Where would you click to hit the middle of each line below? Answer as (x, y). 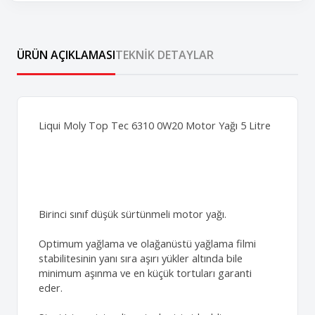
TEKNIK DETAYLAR (165, 54)
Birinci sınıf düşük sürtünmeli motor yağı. (133, 214)
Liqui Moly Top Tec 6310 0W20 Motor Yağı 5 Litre (155, 125)
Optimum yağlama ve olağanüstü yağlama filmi (147, 243)
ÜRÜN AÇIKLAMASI (66, 54)
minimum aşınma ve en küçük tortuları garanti (145, 273)
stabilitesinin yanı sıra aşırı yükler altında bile (141, 258)
